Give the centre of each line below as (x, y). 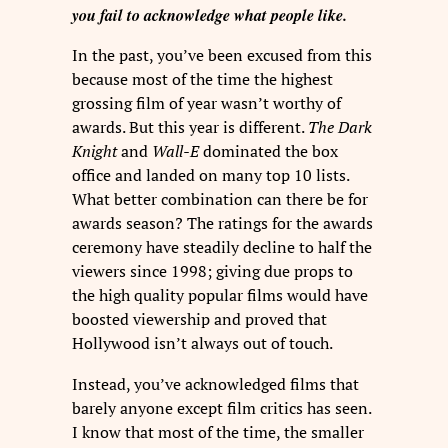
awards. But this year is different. (190, 127)
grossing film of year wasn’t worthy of (206, 103)
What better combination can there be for (220, 199)
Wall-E (175, 151)
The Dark (340, 127)
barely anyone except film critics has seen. (221, 407)
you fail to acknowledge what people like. (209, 15)
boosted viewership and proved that (199, 319)
